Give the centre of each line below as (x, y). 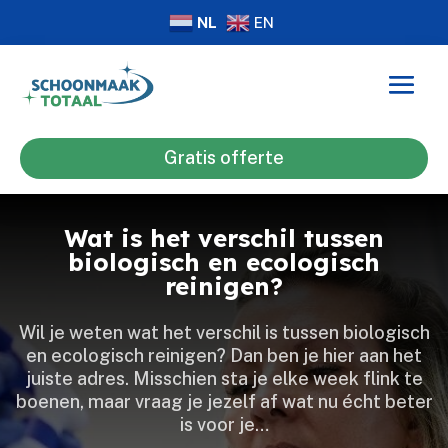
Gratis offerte (224, 158)
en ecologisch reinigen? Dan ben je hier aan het (224, 355)
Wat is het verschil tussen (224, 237)
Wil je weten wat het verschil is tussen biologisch (224, 332)
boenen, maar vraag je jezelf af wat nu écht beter (224, 401)
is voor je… (224, 424)
